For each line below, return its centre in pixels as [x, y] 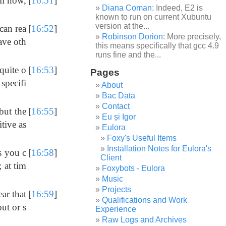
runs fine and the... [128, 55]
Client [111, 158]
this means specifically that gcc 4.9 [157, 46]
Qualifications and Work [145, 200]
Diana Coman [127, 8]
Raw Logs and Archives [145, 220]
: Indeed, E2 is [178, 8]
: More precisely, [192, 37]
